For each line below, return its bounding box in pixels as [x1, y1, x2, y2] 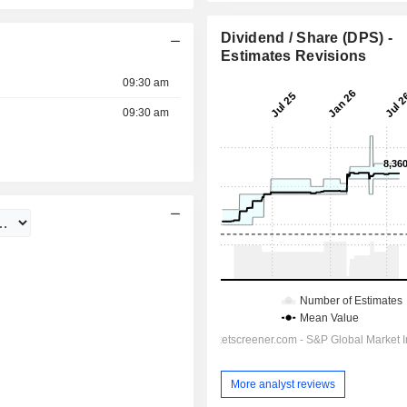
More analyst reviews [231, 377, 336, 391]
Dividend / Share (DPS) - [221, 30, 393, 46]
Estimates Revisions [221, 48, 367, 65]
